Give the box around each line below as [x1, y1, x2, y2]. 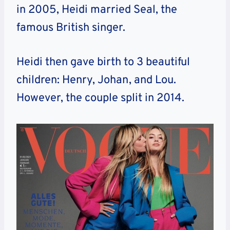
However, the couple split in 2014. [16, 91, 184, 106]
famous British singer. [16, 21, 125, 35]
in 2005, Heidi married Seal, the [16, 3, 177, 17]
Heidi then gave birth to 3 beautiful [16, 55, 190, 70]
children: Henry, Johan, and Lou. [16, 73, 176, 88]
